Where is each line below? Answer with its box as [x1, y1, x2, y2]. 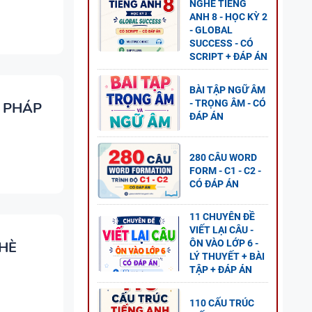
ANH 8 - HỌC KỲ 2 [189, 11, 267, 22]
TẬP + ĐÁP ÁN [189, 264, 252, 275]
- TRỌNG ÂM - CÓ [189, 97, 266, 109]
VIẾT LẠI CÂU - [189, 224, 253, 235]
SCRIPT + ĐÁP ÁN [189, 51, 267, 62]
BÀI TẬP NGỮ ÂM [189, 84, 265, 95]
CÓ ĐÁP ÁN [189, 178, 239, 189]
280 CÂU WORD [189, 151, 257, 163]
